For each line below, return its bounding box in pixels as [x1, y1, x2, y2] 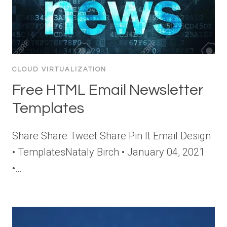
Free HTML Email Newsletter [12, 82, 204, 98]
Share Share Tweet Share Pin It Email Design [12, 130, 211, 142]
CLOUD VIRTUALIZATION [12, 66, 106, 73]
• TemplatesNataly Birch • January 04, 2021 [12, 146, 205, 159]
